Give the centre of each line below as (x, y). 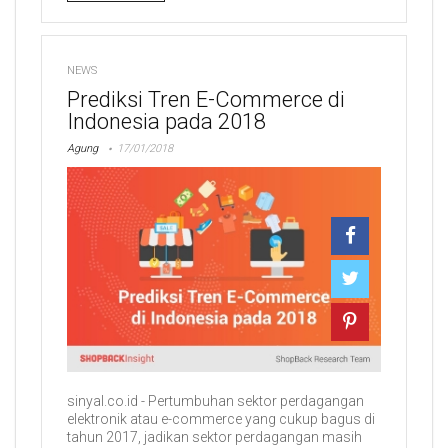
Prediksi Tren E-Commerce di (206, 99)
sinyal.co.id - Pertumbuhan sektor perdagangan (215, 401)
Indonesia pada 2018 (166, 121)
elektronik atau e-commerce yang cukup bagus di (221, 419)
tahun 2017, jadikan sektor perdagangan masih (214, 437)
